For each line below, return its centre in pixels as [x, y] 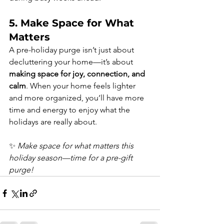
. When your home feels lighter [82, 86]
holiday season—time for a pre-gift [72, 158]
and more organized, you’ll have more [77, 98]
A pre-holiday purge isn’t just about [72, 50]
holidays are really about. [53, 122]
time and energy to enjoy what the [70, 110]
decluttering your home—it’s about [72, 62]
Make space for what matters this [76, 146]
